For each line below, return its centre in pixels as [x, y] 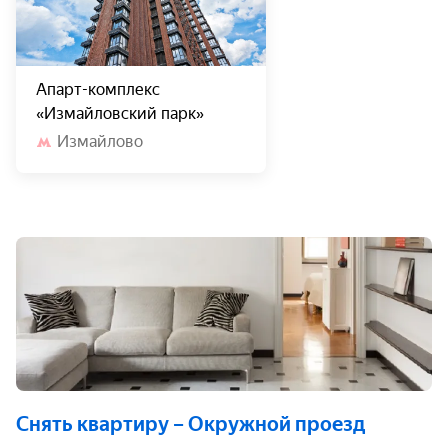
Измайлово [100, 141]
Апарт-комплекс [98, 89]
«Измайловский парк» [120, 113]
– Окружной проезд [269, 424]
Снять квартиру [92, 424]
